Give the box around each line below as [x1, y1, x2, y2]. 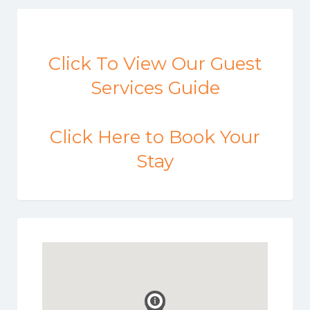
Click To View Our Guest [48, 52, 262, 75]
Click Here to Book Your [50, 125, 260, 148]
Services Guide [90, 76, 220, 99]
